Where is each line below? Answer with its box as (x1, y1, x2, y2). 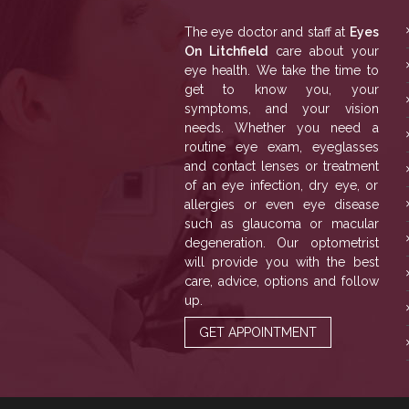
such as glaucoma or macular (184, 216, 379, 231)
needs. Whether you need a (184, 121, 379, 135)
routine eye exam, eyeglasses (184, 140, 379, 154)
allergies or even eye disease (184, 197, 379, 212)
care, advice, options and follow (184, 274, 379, 288)
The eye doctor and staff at (184, 25, 350, 39)
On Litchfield (184, 44, 267, 58)
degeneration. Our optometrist (184, 236, 379, 250)
